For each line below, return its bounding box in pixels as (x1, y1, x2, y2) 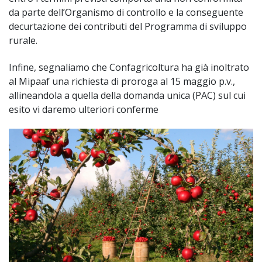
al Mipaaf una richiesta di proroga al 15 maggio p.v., (9, 74, 235, 88)
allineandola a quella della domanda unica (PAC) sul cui (9, 88, 246, 102)
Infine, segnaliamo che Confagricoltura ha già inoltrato (9, 60, 249, 74)
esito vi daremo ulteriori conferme (9, 102, 158, 116)
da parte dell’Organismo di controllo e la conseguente (9, 6, 243, 19)
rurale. (9, 34, 37, 47)
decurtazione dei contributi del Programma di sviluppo (9, 20, 247, 33)
